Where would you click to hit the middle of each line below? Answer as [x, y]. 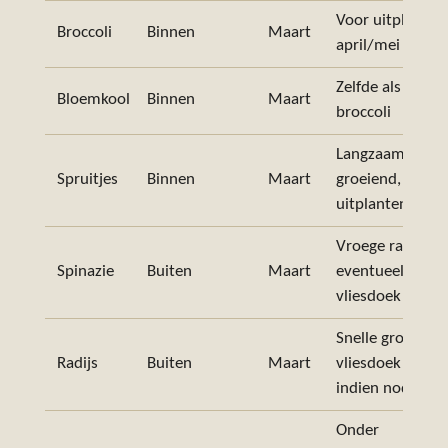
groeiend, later [387, 179]
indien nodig [379, 388]
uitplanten [372, 204]
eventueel [370, 271]
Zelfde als [369, 87]
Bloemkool [94, 99]
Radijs [78, 363]
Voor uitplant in [391, 20]
